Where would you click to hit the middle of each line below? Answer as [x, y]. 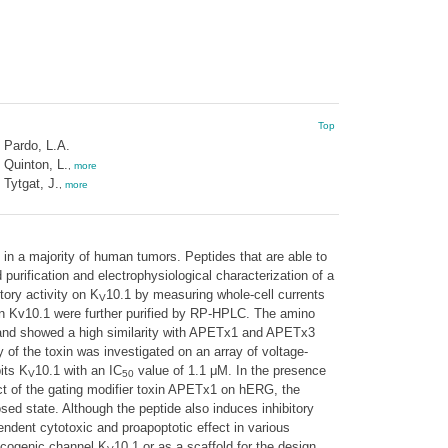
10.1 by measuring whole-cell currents [215, 294]
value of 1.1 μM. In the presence [229, 370]
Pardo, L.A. [36, 145]
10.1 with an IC [78, 370]
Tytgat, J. [31, 183]
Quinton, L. [35, 164]
